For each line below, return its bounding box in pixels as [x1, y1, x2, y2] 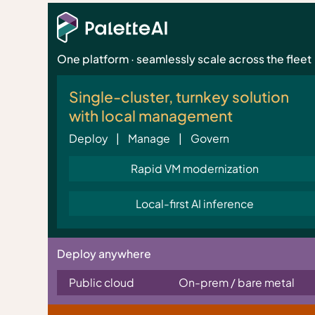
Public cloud [69, 276, 135, 290]
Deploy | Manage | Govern [69, 131, 230, 146]
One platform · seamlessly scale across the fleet [56, 51, 311, 65]
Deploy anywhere [56, 247, 151, 261]
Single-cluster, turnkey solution [69, 87, 290, 107]
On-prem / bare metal [178, 276, 295, 290]
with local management [69, 106, 233, 126]
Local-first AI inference [135, 196, 254, 210]
